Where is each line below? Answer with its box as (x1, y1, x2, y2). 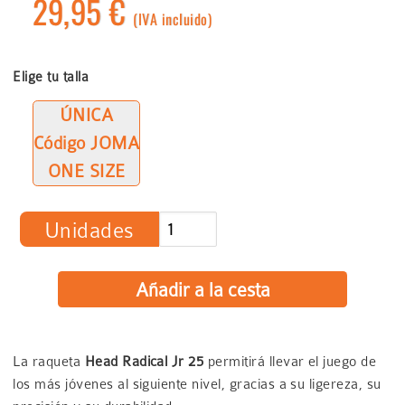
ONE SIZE (47, 161, 126, 181)
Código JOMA (33, 133, 140, 153)
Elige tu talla (13, 70, 89, 85)
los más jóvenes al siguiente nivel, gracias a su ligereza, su (13, 375, 381, 392)
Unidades (43, 218, 135, 242)
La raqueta (13, 353, 85, 370)
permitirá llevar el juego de (207, 353, 377, 370)
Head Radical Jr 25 (84, 353, 208, 370)
